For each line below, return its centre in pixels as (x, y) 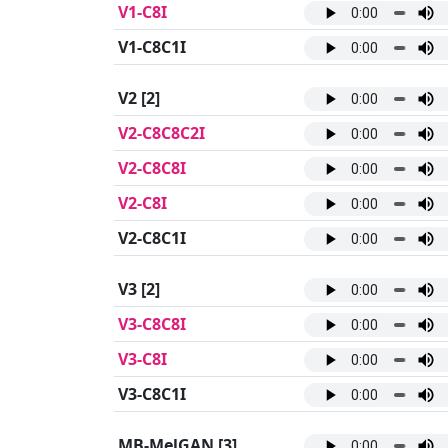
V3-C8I (142, 359)
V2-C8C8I (152, 168)
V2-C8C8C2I (161, 133)
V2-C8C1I (152, 238)
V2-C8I (142, 203)
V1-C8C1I (152, 47)
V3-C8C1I (152, 394)
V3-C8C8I (152, 324)
